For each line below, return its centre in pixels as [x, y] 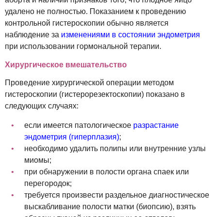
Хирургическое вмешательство [66, 64]
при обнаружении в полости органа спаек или [107, 171]
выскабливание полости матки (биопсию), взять [110, 206]
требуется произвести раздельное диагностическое [117, 195]
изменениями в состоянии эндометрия [131, 34]
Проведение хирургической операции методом [89, 82]
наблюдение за [33, 34]
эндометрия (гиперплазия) [72, 137]
